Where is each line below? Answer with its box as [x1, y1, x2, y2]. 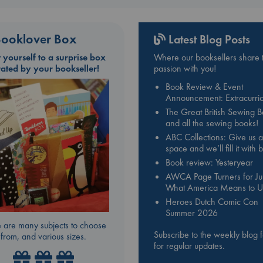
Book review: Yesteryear [166, 156, 253, 169]
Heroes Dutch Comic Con [166, 195, 258, 208]
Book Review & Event [166, 80, 243, 93]
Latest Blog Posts [166, 31, 250, 47]
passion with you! [154, 62, 216, 75]
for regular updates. [154, 240, 225, 252]
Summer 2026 [166, 207, 218, 220]
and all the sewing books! [166, 117, 258, 130]
